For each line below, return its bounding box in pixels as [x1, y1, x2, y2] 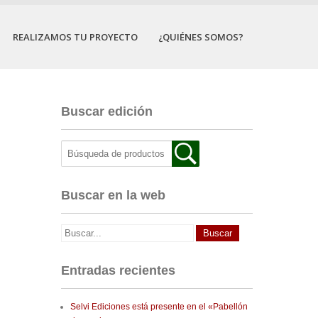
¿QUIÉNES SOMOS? [158, 31, 243, 43]
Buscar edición [61, 104, 153, 119]
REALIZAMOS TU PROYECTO [13, 31, 138, 43]
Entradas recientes [61, 263, 175, 278]
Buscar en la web [61, 188, 165, 202]
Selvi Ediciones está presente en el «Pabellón [70, 302, 248, 312]
